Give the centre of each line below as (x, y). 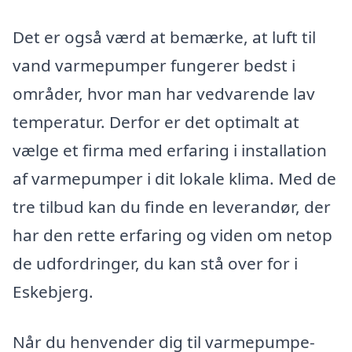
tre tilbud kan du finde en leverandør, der (172, 207)
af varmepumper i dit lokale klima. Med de (174, 179)
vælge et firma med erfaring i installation (170, 150)
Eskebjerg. (53, 292)
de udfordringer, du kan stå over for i (155, 264)
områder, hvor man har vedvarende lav (164, 94)
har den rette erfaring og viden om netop (172, 235)
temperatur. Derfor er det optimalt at (156, 122)
